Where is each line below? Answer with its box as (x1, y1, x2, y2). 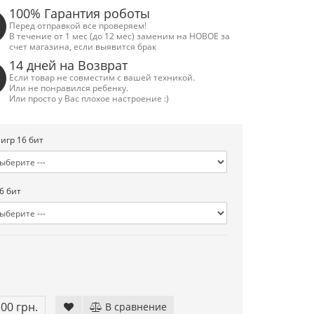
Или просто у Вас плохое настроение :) (9, 93, 170, 104)
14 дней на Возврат (9, 57, 128, 74)
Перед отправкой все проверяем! (9, 20, 147, 31)
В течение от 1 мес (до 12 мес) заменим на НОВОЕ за (9, 30, 231, 41)
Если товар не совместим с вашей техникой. (9, 71, 196, 83)
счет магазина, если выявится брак (9, 41, 157, 52)
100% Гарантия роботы (9, 5, 151, 22)
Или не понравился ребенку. (9, 82, 129, 93)
